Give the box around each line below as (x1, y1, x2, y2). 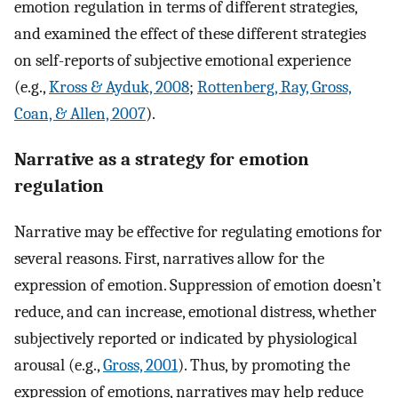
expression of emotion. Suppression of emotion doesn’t (14, 275, 381, 295)
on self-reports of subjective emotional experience (14, 51, 351, 71)
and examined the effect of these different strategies (14, 24, 366, 44)
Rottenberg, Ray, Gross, (197, 77, 352, 98)
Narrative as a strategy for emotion (14, 148, 309, 171)
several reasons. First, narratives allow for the (14, 248, 324, 268)
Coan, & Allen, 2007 (14, 104, 146, 124)
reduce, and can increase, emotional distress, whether (14, 301, 377, 322)
